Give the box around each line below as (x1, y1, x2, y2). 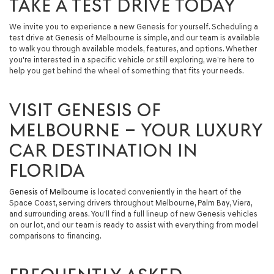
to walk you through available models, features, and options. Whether (9, 43, 257, 53)
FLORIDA (9, 159, 85, 181)
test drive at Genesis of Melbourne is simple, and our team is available (9, 32, 260, 42)
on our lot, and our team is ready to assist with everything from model (9, 220, 258, 229)
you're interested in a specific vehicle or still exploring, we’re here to (9, 54, 254, 64)
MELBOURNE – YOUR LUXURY (9, 119, 262, 141)
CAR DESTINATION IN (9, 139, 198, 161)
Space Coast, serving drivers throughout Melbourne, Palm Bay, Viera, (9, 198, 252, 207)
